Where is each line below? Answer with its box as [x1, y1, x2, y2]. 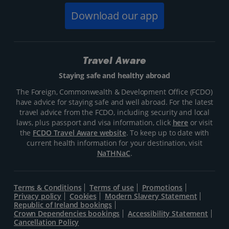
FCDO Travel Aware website [33, 128, 126, 138]
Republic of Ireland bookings [14, 200, 112, 210]
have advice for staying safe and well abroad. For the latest [15, 97, 214, 107]
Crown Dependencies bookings [14, 209, 120, 219]
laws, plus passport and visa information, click [16, 118, 173, 128]
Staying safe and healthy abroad [59, 71, 170, 81]
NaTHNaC [97, 148, 130, 158]
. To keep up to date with [126, 128, 210, 138]
